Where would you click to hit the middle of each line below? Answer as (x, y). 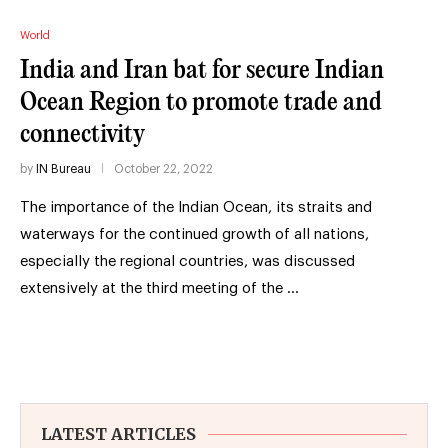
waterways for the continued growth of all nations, (194, 234)
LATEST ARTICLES (118, 433)
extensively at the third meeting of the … (159, 288)
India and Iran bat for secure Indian (202, 70)
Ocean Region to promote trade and (201, 102)
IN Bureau (63, 168)
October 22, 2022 (163, 168)
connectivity (82, 134)
